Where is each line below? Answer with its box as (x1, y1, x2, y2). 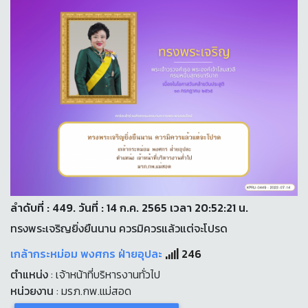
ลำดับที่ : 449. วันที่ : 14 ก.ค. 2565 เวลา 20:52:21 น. (10, 199, 248, 216)
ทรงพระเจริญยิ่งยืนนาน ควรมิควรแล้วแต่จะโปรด (10, 219, 228, 236)
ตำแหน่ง (10, 265, 48, 283)
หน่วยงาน (10, 282, 54, 299)
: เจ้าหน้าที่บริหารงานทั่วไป (48, 265, 160, 283)
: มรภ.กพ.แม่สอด (54, 282, 131, 299)
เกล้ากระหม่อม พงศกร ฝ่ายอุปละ (10, 245, 165, 262)
